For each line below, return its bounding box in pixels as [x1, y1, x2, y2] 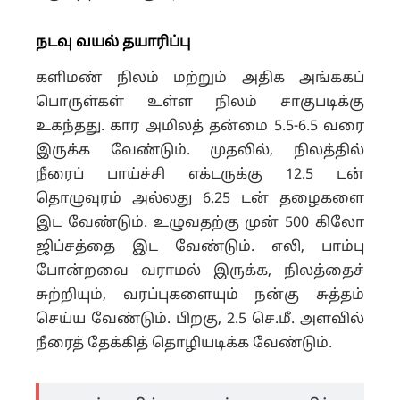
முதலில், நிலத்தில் [210, 141, 365, 160]
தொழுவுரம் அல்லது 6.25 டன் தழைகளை [36, 189, 364, 208]
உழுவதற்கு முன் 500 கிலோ [153, 213, 365, 232]
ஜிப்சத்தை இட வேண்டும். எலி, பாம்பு [36, 237, 364, 256]
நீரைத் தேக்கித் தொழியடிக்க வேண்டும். [36, 334, 332, 353]
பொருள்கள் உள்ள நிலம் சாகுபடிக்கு [36, 93, 364, 112]
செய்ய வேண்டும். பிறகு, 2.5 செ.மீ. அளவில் [36, 310, 364, 329]
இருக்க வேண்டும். [36, 141, 211, 160]
